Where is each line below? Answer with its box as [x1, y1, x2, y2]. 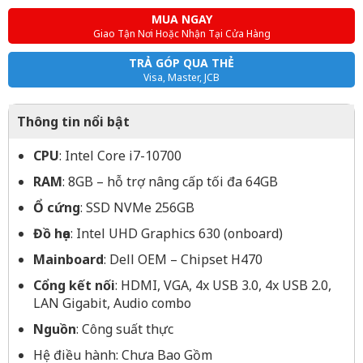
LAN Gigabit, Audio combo [33, 294, 191, 312]
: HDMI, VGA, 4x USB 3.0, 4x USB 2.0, [115, 276, 331, 294]
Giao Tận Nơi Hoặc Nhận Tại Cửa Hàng [92, 27, 271, 41]
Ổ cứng [33, 199, 80, 216]
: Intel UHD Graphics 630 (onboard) [70, 224, 283, 242]
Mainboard [33, 250, 104, 268]
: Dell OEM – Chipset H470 [104, 250, 266, 268]
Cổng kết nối [33, 276, 115, 294]
